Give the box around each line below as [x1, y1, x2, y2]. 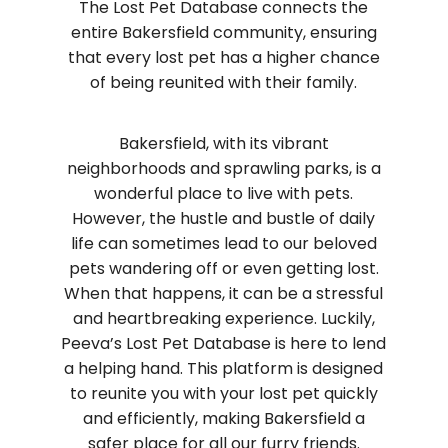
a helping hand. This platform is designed [64, 356, 384, 380]
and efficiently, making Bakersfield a [82, 406, 365, 430]
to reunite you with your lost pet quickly [69, 381, 378, 405]
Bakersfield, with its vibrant [118, 131, 329, 155]
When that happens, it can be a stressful [64, 281, 384, 305]
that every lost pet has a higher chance [67, 46, 380, 70]
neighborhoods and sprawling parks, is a [66, 156, 381, 180]
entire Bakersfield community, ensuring [70, 21, 377, 45]
